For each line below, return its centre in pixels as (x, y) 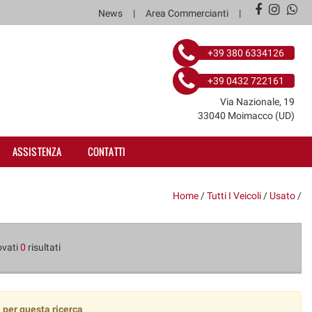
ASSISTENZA (37, 151)
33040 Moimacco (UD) (246, 116)
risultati (44, 247)
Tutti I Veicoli (234, 196)
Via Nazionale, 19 (257, 102)
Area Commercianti (187, 13)
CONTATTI (107, 151)
